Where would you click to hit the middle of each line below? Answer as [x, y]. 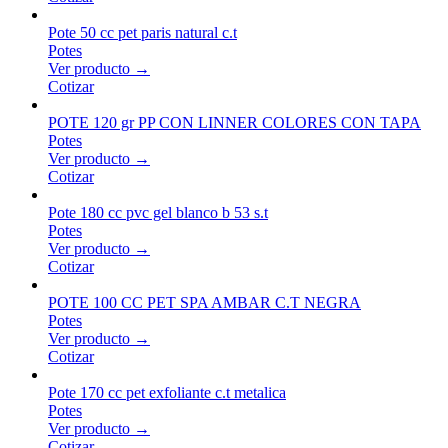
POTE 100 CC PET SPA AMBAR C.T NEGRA [204, 302]
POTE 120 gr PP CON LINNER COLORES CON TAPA [234, 122]
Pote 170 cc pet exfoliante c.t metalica [167, 392]
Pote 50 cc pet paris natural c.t [142, 32]
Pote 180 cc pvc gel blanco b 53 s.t [158, 212]
